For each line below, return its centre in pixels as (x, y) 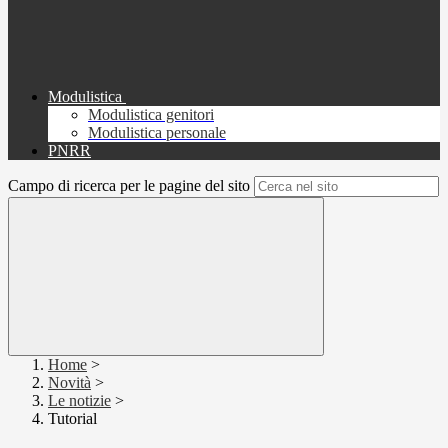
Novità (69, 383)
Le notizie (79, 401)
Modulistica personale (157, 133)
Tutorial (72, 419)
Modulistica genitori (151, 115)
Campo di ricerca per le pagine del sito (129, 186)
